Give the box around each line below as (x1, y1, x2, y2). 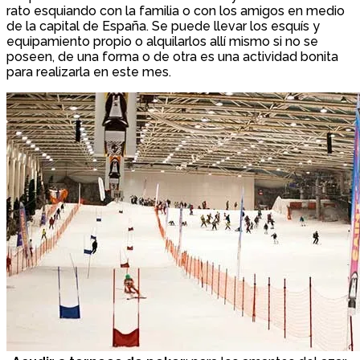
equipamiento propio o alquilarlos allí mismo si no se (6, 33, 318, 49)
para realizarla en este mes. (6, 63, 171, 80)
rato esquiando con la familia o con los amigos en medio (6, 2, 345, 18)
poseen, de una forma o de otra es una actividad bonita (6, 48, 338, 64)
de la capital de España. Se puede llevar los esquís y (6, 18, 320, 34)
